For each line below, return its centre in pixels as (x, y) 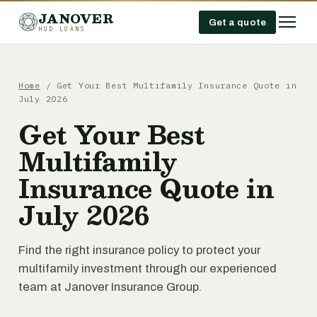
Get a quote (237, 22)
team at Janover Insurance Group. (110, 287)
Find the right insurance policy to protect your (139, 250)
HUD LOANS (62, 28)
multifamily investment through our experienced (148, 269)
